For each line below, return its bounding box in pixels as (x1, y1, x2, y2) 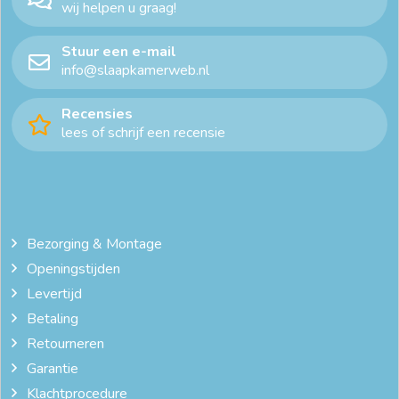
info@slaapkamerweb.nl (61, 60, 209, 80)
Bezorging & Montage (26, 233, 162, 254)
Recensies (61, 103, 133, 124)
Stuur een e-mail (61, 41, 176, 61)
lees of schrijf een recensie (61, 122, 225, 142)
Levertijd (26, 283, 82, 304)
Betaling (26, 308, 78, 329)
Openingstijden (26, 258, 120, 279)
